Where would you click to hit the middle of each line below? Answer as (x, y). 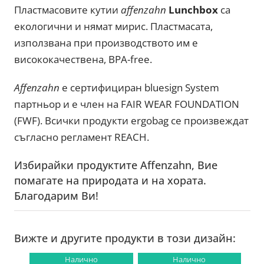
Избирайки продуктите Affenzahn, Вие (116, 165)
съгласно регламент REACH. (82, 137)
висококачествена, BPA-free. (83, 60)
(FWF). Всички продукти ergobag (92, 121)
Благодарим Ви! (57, 196)
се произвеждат (210, 121)
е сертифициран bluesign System (141, 88)
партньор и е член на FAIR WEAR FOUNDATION (127, 104)
